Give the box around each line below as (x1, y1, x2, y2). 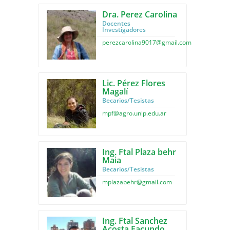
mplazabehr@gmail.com (102, 178, 172, 186)
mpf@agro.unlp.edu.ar (102, 109, 166, 118)
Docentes (102, 19, 130, 28)
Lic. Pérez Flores (102, 78, 165, 89)
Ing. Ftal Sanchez (102, 215, 167, 226)
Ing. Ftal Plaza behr (102, 146, 176, 158)
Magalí (102, 86, 128, 97)
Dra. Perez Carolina (102, 9, 177, 20)
